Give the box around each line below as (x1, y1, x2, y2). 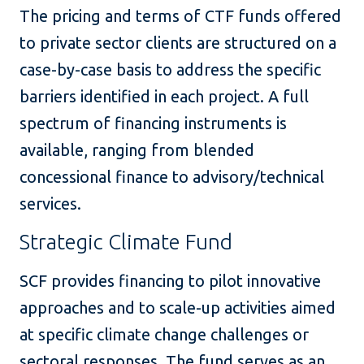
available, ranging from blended (19, 141, 254, 160)
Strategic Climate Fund (19, 230, 232, 254)
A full (268, 87, 309, 106)
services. (19, 194, 81, 214)
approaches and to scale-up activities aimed (19, 298, 336, 318)
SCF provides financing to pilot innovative (19, 271, 321, 291)
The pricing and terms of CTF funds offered (19, 6, 341, 26)
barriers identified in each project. (19, 87, 268, 106)
